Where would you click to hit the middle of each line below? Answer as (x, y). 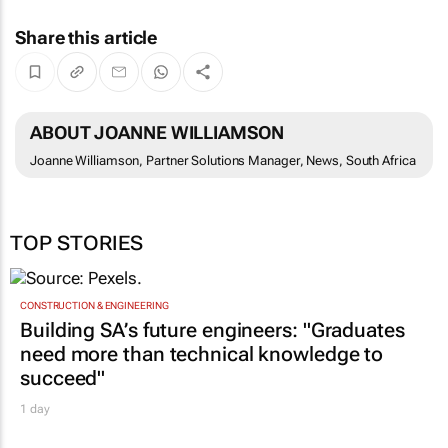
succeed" (63, 377)
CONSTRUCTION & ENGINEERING (94, 305)
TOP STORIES (76, 243)
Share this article (86, 38)
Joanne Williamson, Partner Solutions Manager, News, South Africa (223, 161)
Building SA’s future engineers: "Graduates (212, 329)
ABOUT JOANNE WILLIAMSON (157, 133)
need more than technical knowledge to (202, 353)
